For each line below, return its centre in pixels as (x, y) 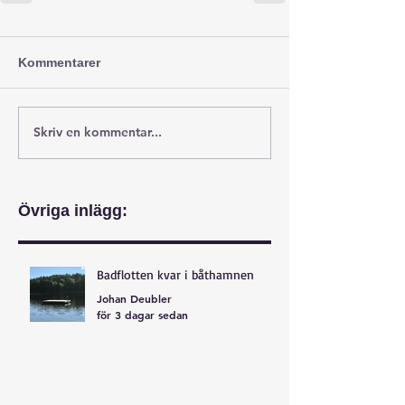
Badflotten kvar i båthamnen (175, 274)
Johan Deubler (134, 299)
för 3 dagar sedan (142, 314)
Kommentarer (59, 62)
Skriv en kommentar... (98, 132)
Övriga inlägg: (73, 210)
